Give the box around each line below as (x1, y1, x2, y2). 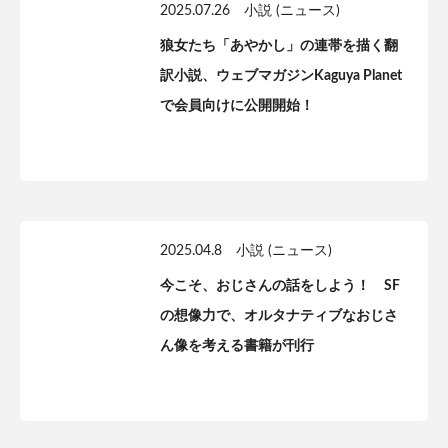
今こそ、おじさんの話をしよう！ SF (160, 279, 400, 293)
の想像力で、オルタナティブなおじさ (160, 309, 398, 323)
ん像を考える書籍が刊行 (160, 339, 314, 353)
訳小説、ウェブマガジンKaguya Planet (160, 69, 402, 83)
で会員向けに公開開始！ (160, 99, 314, 113)
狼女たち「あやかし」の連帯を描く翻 (160, 39, 398, 53)
